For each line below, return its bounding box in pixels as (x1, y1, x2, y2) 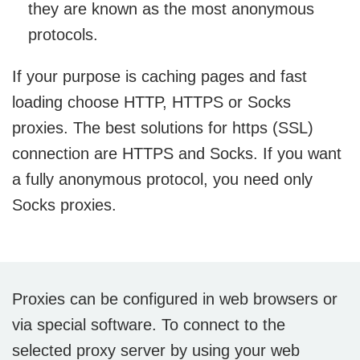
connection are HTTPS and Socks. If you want (12, 145, 342, 163)
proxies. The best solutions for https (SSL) (12, 119, 313, 137)
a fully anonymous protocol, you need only (12, 170, 313, 189)
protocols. (28, 26, 98, 44)
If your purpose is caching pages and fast (12, 67, 307, 86)
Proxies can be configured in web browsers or (12, 290, 337, 309)
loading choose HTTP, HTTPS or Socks (12, 93, 291, 112)
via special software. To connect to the (12, 316, 285, 334)
